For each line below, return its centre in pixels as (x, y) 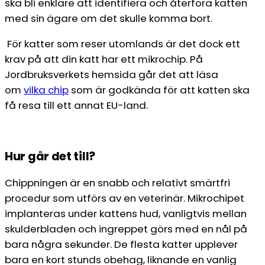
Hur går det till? (50, 156)
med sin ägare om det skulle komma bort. (109, 18)
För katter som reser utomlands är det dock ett (122, 43)
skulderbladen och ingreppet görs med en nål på (126, 229)
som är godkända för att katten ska (159, 90)
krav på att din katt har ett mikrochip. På (104, 59)
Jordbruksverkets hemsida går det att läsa (112, 74)
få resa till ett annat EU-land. (76, 105)
